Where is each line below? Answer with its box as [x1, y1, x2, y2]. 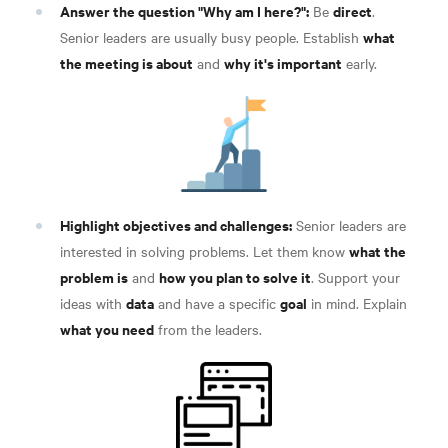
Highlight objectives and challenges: [60, 214, 292, 236]
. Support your [311, 267, 400, 288]
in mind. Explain [307, 293, 407, 314]
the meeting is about [60, 52, 193, 74]
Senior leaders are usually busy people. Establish [60, 27, 363, 48]
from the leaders [154, 319, 259, 340]
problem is [60, 266, 128, 288]
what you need [60, 318, 154, 340]
